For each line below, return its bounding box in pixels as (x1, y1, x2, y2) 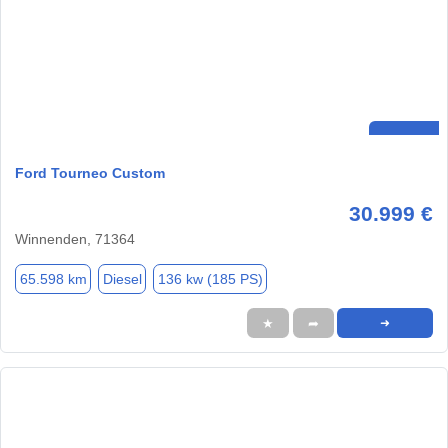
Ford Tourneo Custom (15, 165, 165, 182)
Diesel (102, 270, 142, 287)
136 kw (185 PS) (157, 270, 263, 287)
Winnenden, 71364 (15, 231, 135, 248)
